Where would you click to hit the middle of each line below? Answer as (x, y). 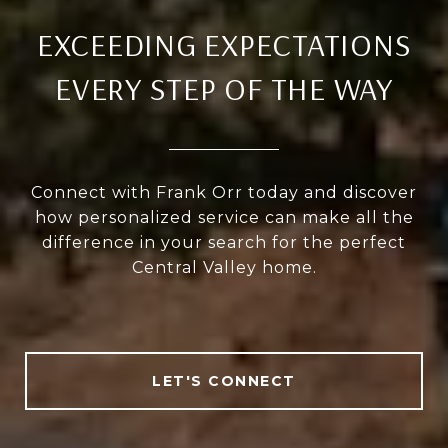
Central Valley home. (224, 268)
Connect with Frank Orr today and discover (224, 193)
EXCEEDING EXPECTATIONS (224, 44)
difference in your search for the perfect (224, 243)
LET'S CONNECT (224, 381)
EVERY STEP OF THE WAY (224, 88)
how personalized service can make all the (224, 218)
